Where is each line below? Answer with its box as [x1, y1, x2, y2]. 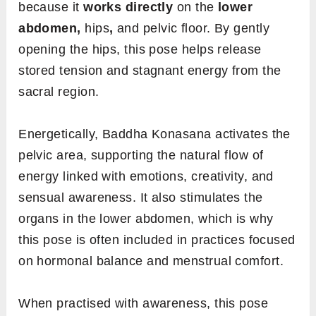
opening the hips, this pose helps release [18, 42, 262, 56]
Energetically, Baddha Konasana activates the [18, 126, 291, 141]
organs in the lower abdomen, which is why [18, 211, 274, 226]
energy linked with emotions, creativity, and [18, 169, 274, 183]
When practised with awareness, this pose [18, 296, 269, 310]
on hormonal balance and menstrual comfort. [18, 253, 284, 268]
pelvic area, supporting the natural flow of [18, 147, 264, 162]
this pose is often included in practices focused [18, 232, 296, 247]
